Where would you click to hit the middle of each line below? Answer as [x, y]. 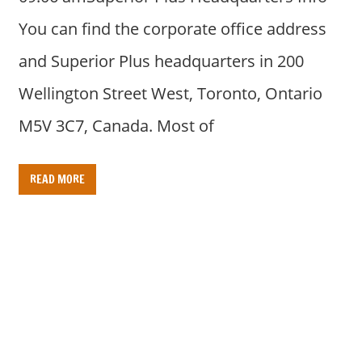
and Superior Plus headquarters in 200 [161, 61]
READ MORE [57, 179]
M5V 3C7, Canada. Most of [116, 125]
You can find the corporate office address [172, 28]
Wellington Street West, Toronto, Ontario [170, 93]
